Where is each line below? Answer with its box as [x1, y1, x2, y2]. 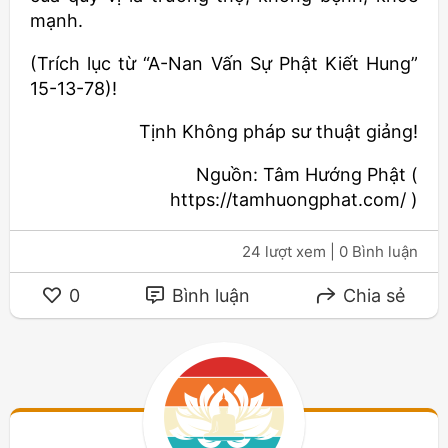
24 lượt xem [242, 242, 326, 262]
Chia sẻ [337, 285, 405, 307]
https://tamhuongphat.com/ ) [170, 189, 418, 211]
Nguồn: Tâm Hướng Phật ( [196, 164, 418, 186]
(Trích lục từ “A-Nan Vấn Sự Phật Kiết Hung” [30, 53, 418, 75]
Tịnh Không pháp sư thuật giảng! [139, 121, 418, 143]
